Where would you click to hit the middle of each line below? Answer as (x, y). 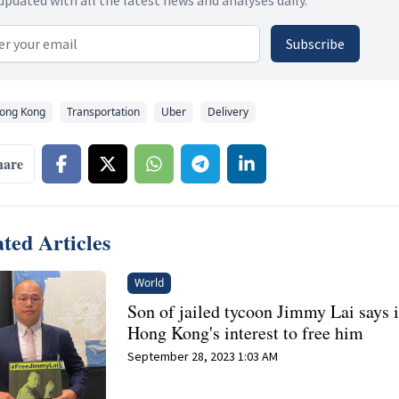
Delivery (228, 111)
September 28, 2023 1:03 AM (203, 356)
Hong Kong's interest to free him (246, 332)
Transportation (103, 111)
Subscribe (315, 43)
